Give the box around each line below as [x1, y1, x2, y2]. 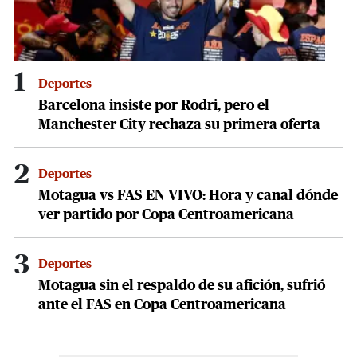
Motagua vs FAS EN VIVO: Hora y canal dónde [38, 189, 338, 204]
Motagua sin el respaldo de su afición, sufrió [38, 279, 325, 294]
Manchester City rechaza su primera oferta [38, 118, 320, 133]
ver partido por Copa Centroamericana [38, 208, 294, 223]
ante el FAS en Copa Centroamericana [38, 298, 286, 313]
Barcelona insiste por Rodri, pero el [38, 99, 269, 114]
